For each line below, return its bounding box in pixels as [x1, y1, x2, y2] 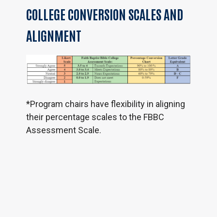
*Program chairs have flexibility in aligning [26, 99, 185, 109]
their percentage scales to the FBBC [26, 112, 164, 123]
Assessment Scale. [26, 125, 101, 136]
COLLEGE [26, 5, 65, 22]
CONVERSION [67, 5, 126, 22]
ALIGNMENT [26, 26, 81, 44]
